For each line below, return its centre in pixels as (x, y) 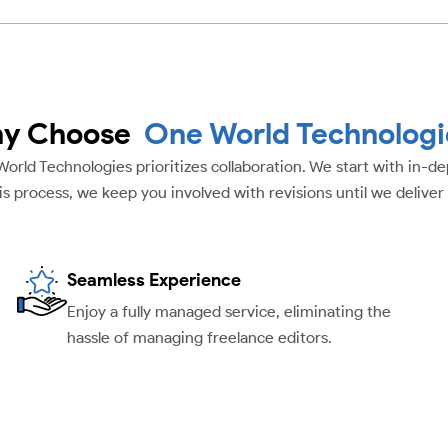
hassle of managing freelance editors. (200, 338)
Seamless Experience (154, 280)
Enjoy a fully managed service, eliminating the (229, 312)
